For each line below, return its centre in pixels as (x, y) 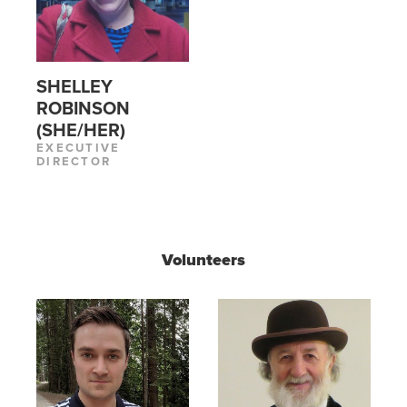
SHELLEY (74, 88)
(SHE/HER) (81, 131)
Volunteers (203, 260)
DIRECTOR (74, 162)
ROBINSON (83, 109)
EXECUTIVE (79, 149)
